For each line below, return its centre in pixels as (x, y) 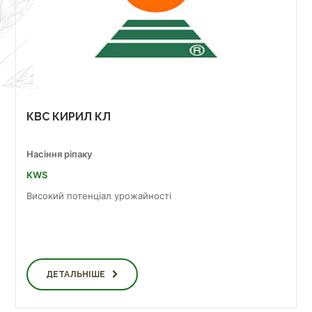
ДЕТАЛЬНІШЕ (76, 274)
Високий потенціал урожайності (99, 196)
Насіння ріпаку (59, 154)
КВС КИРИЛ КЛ (69, 117)
